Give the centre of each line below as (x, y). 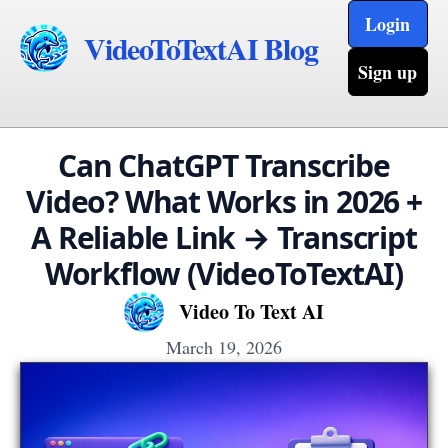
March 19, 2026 (224, 347)
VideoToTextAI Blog (201, 48)
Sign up (388, 72)
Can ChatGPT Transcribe (224, 165)
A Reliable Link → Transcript (224, 237)
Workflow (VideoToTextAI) (224, 273)
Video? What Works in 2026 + (224, 201)
